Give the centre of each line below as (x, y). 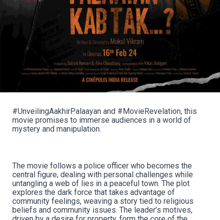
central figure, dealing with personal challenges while (103, 175)
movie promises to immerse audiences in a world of (102, 120)
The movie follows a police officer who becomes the (102, 166)
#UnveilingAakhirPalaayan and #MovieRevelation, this (105, 111)
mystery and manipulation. (57, 129)
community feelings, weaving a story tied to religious (103, 201)
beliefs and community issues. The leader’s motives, (102, 210)
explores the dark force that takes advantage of (94, 192)
